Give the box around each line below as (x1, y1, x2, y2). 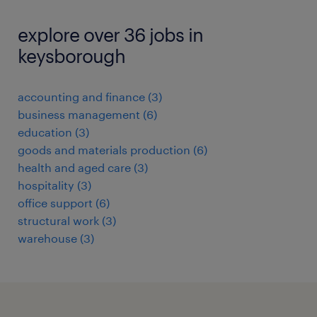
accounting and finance (18, 90, 145, 104)
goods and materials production (18, 143, 190, 157)
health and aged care (18, 161, 131, 175)
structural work (18, 214, 99, 228)
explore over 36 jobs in (18, 23, 203, 46)
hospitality (18, 178, 74, 192)
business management (18, 108, 140, 122)
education (18, 125, 72, 139)
